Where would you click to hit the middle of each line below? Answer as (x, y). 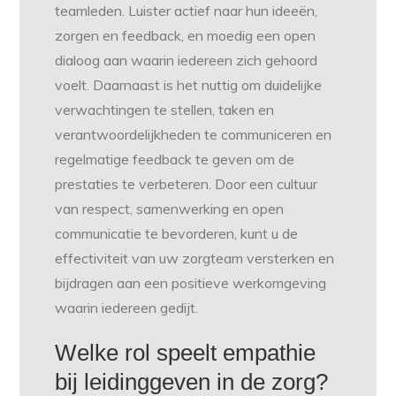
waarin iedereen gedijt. (127, 308)
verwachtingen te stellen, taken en (165, 110)
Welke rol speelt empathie (186, 353)
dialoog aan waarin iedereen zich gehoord (187, 61)
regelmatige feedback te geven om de (175, 160)
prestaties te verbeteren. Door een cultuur (187, 184)
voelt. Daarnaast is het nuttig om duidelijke (189, 85)
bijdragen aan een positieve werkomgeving (191, 283)
